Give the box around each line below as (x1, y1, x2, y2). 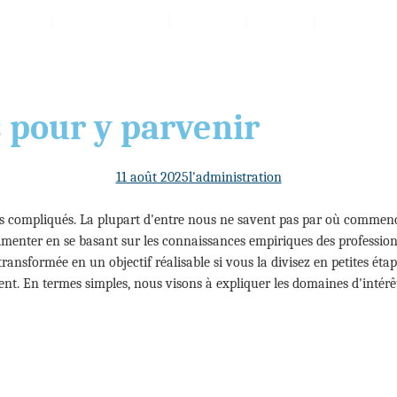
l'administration (188, 169, 282, 185)
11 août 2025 (115, 169, 189, 185)
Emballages (69, 10, 151, 30)
